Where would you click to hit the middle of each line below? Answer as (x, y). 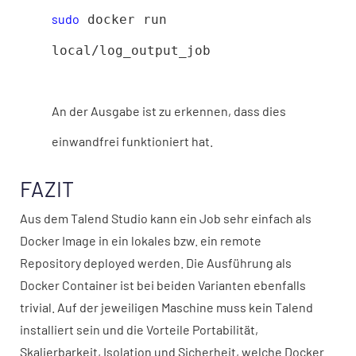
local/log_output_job (131, 50)
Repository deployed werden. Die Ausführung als (156, 263)
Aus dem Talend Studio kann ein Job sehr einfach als (166, 218)
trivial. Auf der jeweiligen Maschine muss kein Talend (166, 307)
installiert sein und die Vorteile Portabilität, (139, 329)
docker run (123, 19)
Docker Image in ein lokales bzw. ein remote (141, 240)
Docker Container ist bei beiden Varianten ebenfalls (163, 285)
